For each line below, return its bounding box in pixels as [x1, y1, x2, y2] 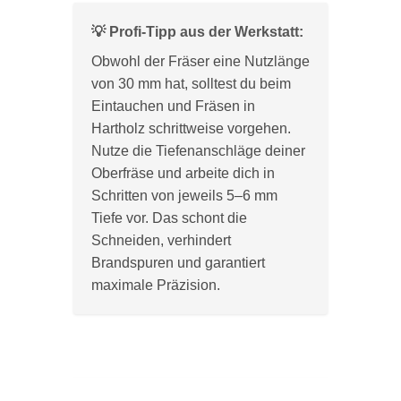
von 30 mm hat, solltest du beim [90, 75, 291, 91]
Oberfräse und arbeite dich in [90, 165, 275, 181]
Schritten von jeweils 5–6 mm [90, 187, 277, 203]
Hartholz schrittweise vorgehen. [90, 120, 291, 136]
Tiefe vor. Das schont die [90, 209, 247, 226]
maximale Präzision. [90, 277, 220, 293]
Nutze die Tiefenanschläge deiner [90, 142, 305, 158]
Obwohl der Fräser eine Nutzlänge [90, 53, 310, 69]
